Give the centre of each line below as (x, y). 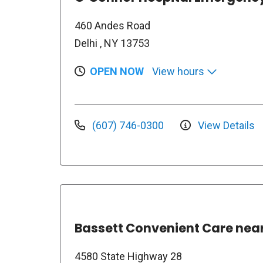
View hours (179, 71)
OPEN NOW (117, 71)
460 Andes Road (112, 26)
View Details (225, 125)
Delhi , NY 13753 (112, 43)
